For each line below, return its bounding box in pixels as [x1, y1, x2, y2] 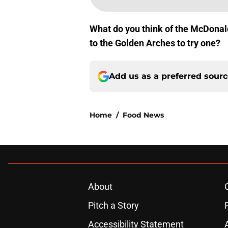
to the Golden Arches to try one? [90, 38, 220, 49]
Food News [123, 110, 164, 120]
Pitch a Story [88, 200, 139, 211]
